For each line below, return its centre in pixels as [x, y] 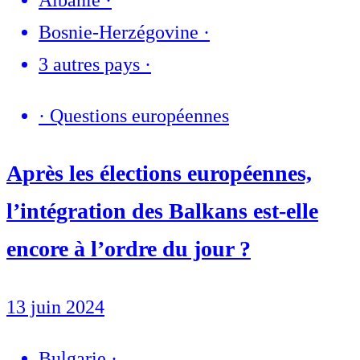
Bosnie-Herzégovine [119, 33]
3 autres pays [89, 65]
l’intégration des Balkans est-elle [162, 211]
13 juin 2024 [55, 307]
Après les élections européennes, [159, 174]
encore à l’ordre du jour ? [129, 249]
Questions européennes [139, 116]
